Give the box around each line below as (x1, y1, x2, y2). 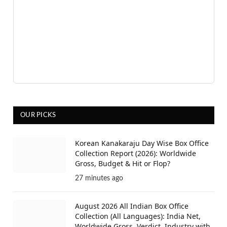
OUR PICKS (20, 112, 56, 119)
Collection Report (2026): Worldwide (75, 148, 196, 159)
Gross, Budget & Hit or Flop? (75, 159, 170, 169)
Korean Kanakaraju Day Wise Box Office (75, 138, 209, 148)
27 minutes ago (75, 175, 123, 182)
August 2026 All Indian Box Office (75, 201, 188, 211)
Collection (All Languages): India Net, (75, 211, 201, 221)
